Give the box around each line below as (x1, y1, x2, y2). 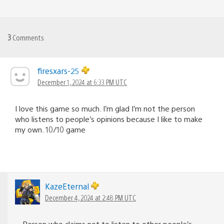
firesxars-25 (37, 65, 81, 76)
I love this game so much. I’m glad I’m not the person (15, 103, 195, 113)
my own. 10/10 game (15, 124, 85, 134)
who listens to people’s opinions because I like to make (15, 113, 202, 123)
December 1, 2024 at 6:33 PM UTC (37, 77, 127, 86)
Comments (11, 32, 44, 42)
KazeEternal (45, 180, 91, 191)
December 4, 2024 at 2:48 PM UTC (45, 192, 136, 202)
